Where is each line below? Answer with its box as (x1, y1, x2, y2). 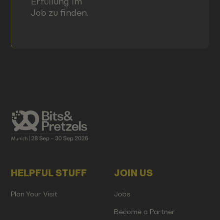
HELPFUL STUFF (11, 168, 87, 179)
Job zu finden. (30, 7, 88, 18)
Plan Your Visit (11, 190, 58, 198)
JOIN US (113, 168, 153, 179)
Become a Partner (113, 207, 175, 216)
